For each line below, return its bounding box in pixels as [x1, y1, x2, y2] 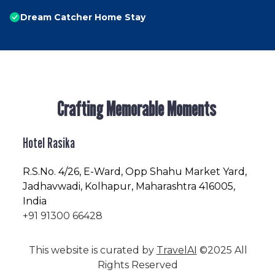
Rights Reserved [98, 259, 178, 271]
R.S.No [23, 166, 54, 178]
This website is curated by [28, 244, 157, 257]
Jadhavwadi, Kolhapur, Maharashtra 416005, [23, 180, 235, 193]
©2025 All [196, 244, 247, 257]
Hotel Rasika [23, 134, 75, 152]
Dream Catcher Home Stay [20, 12, 145, 23]
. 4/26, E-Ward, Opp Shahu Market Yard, [54, 166, 247, 178]
